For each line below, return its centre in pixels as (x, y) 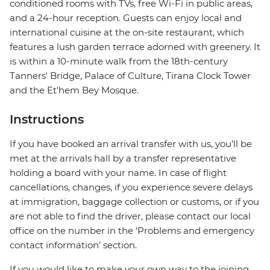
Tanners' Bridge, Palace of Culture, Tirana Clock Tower (130, 76)
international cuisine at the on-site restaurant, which (127, 33)
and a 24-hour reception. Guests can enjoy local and (126, 18)
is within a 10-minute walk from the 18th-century (119, 61)
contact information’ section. (73, 245)
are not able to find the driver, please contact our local (130, 216)
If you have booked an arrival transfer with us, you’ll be (131, 144)
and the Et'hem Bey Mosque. (74, 90)
